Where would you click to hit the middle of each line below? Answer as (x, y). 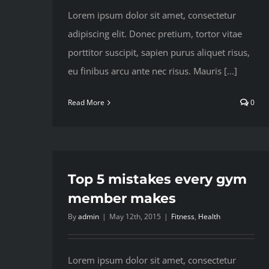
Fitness (183, 217)
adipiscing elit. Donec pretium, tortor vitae (155, 34)
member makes (122, 199)
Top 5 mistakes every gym (157, 180)
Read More (86, 103)
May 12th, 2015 (135, 217)
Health (209, 217)
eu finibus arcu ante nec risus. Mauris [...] (153, 71)
